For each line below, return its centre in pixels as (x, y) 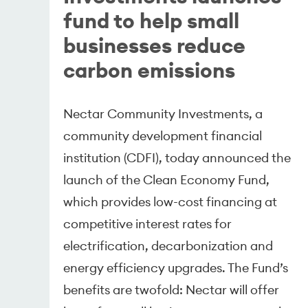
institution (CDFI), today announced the (177, 157)
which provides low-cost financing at (170, 201)
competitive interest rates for (148, 223)
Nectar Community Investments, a (163, 113)
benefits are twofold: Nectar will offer (172, 289)
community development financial (163, 135)
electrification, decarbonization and (168, 245)
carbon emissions (150, 70)
